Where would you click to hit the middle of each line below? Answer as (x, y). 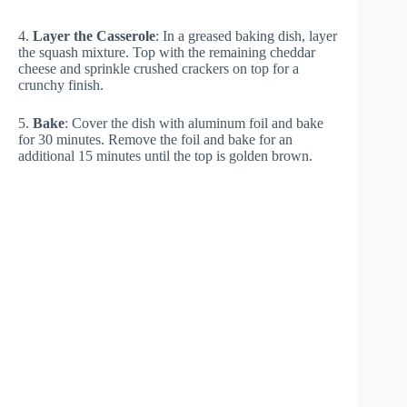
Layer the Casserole (94, 35)
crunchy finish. (61, 84)
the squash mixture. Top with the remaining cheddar (167, 52)
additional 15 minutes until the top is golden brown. (165, 155)
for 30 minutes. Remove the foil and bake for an (155, 139)
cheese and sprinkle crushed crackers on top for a (159, 68)
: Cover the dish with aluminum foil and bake (194, 123)
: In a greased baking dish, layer (246, 35)
